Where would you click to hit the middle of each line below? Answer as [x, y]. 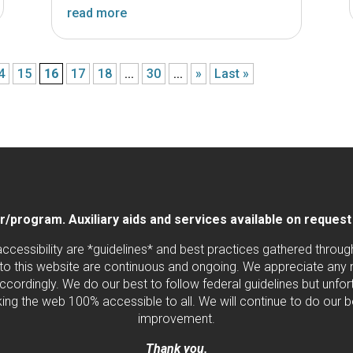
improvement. [176, 318]
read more [97, 13]
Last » [232, 73]
